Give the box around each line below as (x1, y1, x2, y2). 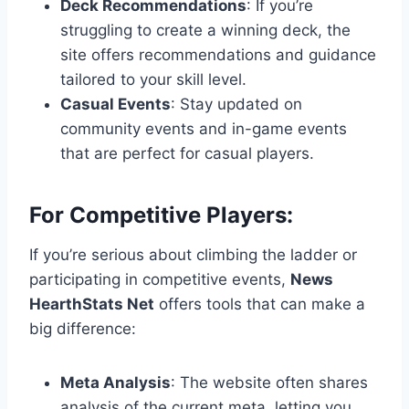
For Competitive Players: (29, 202, 293, 229)
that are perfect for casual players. (60, 144, 314, 163)
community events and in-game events (60, 120, 347, 139)
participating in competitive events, (29, 270, 290, 289)
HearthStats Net (29, 295, 154, 314)
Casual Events (60, 95, 171, 114)
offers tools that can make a (154, 295, 365, 314)
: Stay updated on (171, 95, 302, 114)
